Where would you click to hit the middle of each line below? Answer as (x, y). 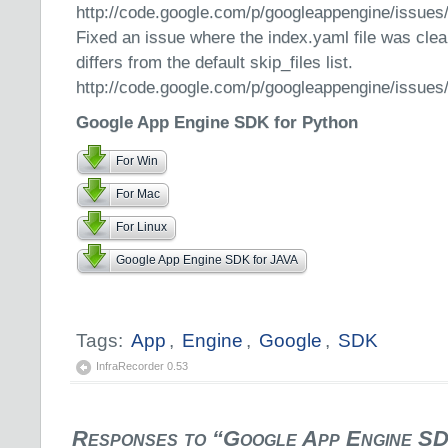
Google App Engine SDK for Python (217, 122)
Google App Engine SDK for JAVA (207, 260)
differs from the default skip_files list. (214, 62)
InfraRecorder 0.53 (142, 366)
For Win (137, 161)
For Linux (141, 227)
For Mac (138, 194)
